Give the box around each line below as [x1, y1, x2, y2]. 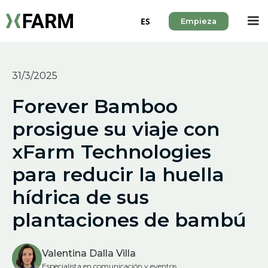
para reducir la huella [12, 163, 224, 186]
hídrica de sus [12, 185, 149, 209]
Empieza [181, 16, 217, 26]
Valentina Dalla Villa [42, 247, 136, 259]
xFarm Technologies [12, 140, 211, 163]
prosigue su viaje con [12, 117, 220, 141]
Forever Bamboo [12, 95, 178, 118]
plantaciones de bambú [12, 208, 246, 232]
